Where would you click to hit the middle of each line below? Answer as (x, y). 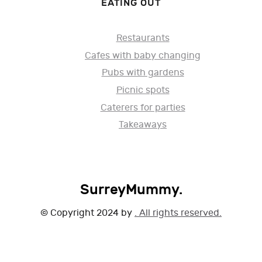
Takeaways (143, 125)
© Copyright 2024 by (87, 213)
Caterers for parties (143, 108)
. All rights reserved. (178, 213)
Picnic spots (143, 90)
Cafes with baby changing (143, 56)
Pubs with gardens (143, 73)
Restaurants (143, 39)
